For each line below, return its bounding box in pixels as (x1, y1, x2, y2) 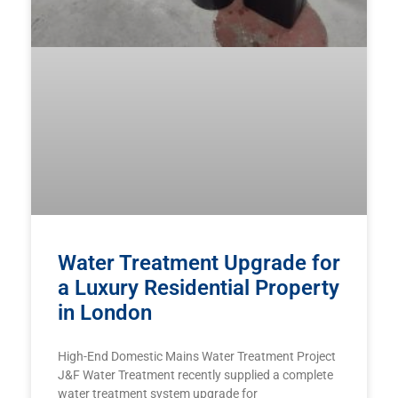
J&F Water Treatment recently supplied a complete (58, 368, 333, 383)
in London (58, 300, 152, 326)
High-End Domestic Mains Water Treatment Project (58, 349, 336, 364)
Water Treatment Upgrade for (58, 251, 340, 276)
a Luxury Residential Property (58, 275, 339, 301)
